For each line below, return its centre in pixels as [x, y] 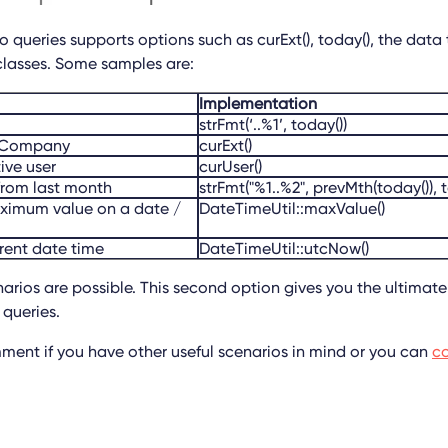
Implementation [258, 103]
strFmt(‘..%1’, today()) [273, 124]
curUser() [230, 166]
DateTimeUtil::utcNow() [284, 248]
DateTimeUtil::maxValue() [292, 208]
